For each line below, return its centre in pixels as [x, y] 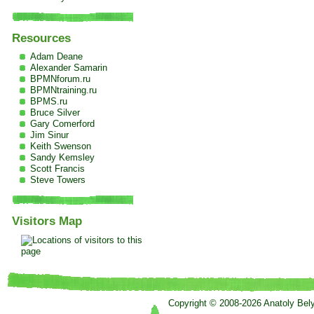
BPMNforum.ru [60, 79]
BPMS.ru [48, 102]
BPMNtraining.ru [63, 90]
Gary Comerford [62, 124]
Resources [41, 38]
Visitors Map [47, 221]
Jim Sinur [49, 135]
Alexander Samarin [68, 68]
